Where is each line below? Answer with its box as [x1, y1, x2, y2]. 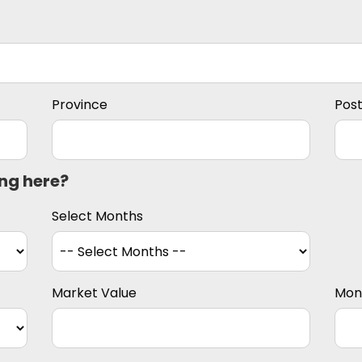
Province [52, 95, 107, 115]
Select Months [52, 207, 143, 226]
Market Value [52, 284, 137, 303]
